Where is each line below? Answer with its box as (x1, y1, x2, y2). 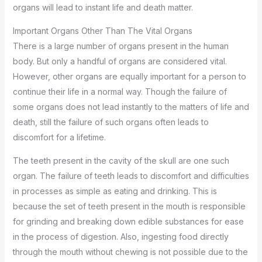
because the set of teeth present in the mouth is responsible (12, 201, 246, 212)
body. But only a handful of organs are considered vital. (12, 56, 227, 67)
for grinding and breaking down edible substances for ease (12, 216, 244, 227)
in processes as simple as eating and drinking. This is (12, 186, 217, 196)
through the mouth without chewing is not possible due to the (12, 247, 248, 257)
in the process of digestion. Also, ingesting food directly (12, 232, 229, 242)
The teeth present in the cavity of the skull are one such (12, 156, 229, 166)
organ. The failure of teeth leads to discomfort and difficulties (12, 171, 249, 181)
